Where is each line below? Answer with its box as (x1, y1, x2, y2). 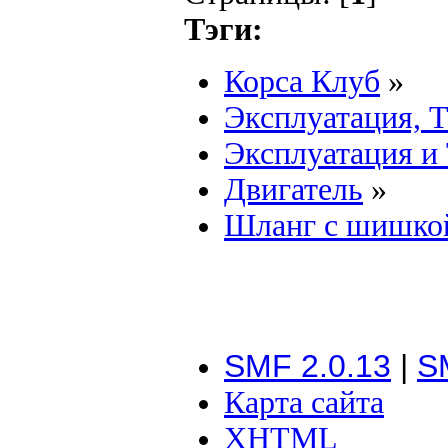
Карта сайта (224, 384, 384, 420)
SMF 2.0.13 (224, 347, 391, 384)
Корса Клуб (224, 63, 380, 99)
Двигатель (224, 171, 363, 207)
